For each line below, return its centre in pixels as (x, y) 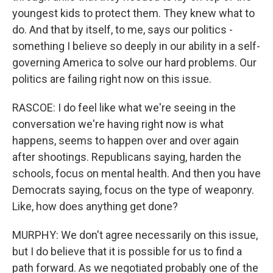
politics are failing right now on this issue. (112, 79)
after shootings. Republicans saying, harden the (127, 157)
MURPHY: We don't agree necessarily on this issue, (135, 235)
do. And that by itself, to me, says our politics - (122, 29)
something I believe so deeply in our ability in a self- (136, 46)
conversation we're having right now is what (118, 124)
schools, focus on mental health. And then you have (136, 173)
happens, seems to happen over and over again (126, 140)
